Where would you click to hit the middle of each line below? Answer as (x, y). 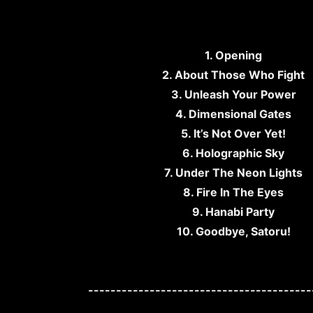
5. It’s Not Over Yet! (233, 133)
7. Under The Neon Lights (233, 173)
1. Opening (233, 55)
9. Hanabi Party (233, 212)
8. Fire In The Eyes (233, 192)
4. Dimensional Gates (233, 114)
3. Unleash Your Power (233, 94)
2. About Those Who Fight (233, 75)
